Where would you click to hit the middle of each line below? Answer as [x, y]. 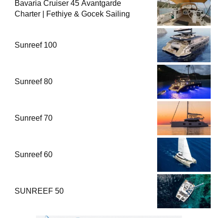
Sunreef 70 [34, 118]
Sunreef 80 [34, 81]
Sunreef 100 [37, 45]
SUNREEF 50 [39, 191]
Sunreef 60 [34, 154]
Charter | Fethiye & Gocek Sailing [72, 14]
